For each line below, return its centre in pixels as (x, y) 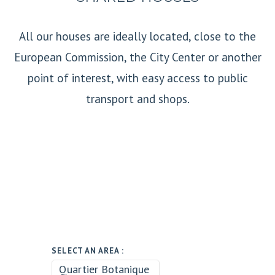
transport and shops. (137, 99)
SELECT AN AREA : (88, 250)
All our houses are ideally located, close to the (137, 36)
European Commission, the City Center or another (137, 57)
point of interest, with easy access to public (137, 78)
